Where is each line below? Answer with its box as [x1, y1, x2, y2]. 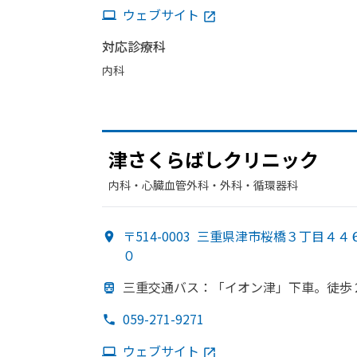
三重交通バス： [123, 277, 212, 296]
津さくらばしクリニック [108, 145, 319, 173]
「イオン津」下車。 [212, 277, 327, 296]
